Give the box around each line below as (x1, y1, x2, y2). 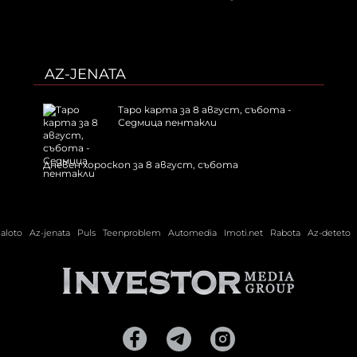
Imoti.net (224, 227, 263, 239)
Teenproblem (103, 227, 161, 239)
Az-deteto (308, 227, 351, 239)
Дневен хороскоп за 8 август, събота (42, 159, 238, 171)
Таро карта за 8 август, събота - (117, 104, 292, 116)
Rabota (270, 227, 300, 239)
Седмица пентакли (117, 116, 217, 129)
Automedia (168, 227, 217, 239)
